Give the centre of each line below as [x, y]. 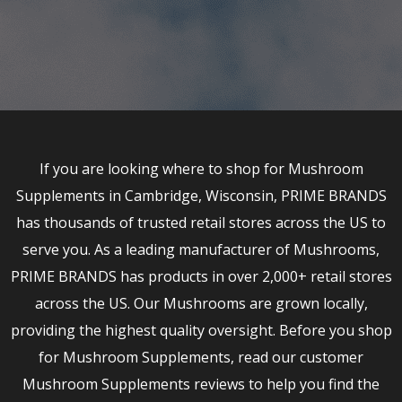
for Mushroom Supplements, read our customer [201, 358]
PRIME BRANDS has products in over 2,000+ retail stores [201, 277]
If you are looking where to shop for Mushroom [201, 169]
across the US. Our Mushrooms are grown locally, [201, 304]
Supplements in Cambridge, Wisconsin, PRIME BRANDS [201, 196]
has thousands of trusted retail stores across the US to [201, 223]
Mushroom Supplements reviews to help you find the [201, 385]
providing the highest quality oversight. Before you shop [201, 331]
